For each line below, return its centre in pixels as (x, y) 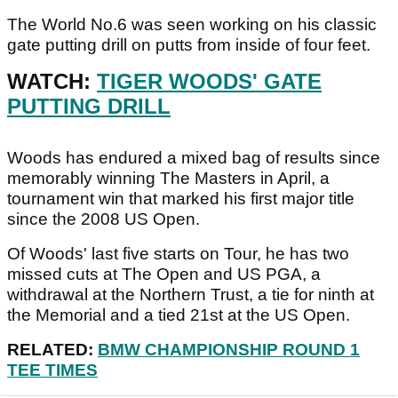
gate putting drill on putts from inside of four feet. (191, 45)
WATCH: (52, 82)
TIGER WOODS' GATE (209, 82)
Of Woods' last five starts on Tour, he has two (178, 254)
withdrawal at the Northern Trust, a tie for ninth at (191, 295)
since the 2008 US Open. (106, 219)
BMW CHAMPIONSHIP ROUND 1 (229, 350)
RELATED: (52, 350)
